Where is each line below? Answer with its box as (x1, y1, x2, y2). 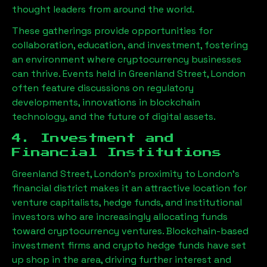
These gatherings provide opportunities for (12, 24, 213, 37)
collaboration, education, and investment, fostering (12, 39, 248, 51)
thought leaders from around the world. (12, 3, 194, 15)
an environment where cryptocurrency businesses (12, 53, 241, 66)
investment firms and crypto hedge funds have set (12, 239, 246, 252)
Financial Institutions (12, 148, 222, 157)
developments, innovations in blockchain (12, 96, 200, 108)
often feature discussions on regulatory (12, 82, 194, 94)
